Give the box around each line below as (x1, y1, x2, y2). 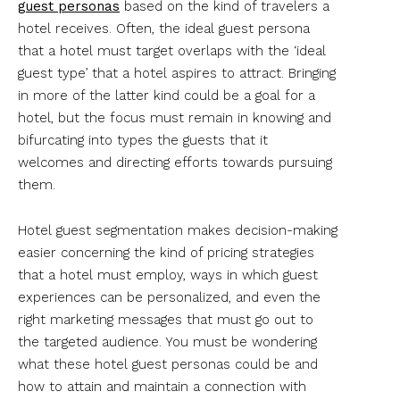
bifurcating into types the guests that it (18, 131, 268, 148)
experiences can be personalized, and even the (18, 288, 321, 305)
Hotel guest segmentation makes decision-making (18, 221, 337, 238)
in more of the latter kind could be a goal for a (18, 87, 315, 104)
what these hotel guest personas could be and (18, 355, 318, 372)
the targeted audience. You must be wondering (18, 333, 317, 350)
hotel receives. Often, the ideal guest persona (18, 20, 310, 37)
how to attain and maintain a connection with (18, 378, 306, 395)
